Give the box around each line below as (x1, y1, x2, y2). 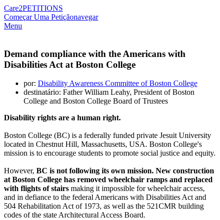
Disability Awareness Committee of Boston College (38, 79, 197, 88)
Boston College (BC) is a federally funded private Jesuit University (4, 131, 211, 140)
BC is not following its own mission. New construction (34, 166, 214, 175)
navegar (74, 13, 98, 21)
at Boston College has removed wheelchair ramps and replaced (4, 175, 213, 184)
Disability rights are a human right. (4, 113, 121, 122)
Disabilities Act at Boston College (4, 59, 136, 70)
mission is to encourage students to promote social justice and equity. (4, 149, 216, 158)
